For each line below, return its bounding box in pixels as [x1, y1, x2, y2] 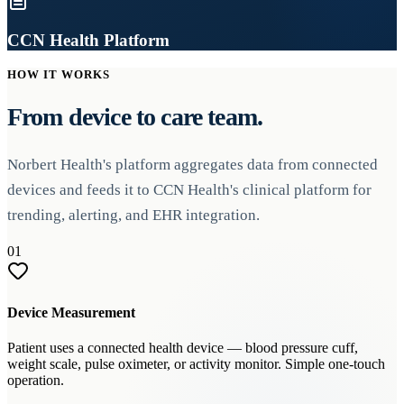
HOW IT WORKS [7, 67, 111, 81]
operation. [7, 372, 64, 388]
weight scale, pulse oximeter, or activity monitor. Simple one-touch [7, 355, 385, 372]
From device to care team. [7, 103, 262, 132]
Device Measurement [7, 304, 135, 320]
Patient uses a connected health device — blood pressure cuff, [7, 339, 358, 355]
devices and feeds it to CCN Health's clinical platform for [7, 181, 372, 199]
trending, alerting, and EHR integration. [7, 207, 260, 225]
